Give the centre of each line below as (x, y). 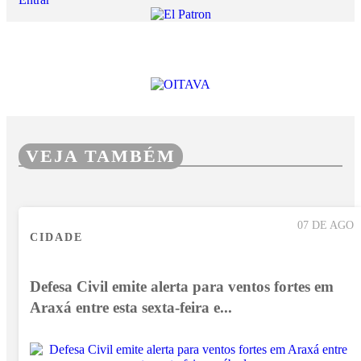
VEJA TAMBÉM (101, 156)
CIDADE (56, 237)
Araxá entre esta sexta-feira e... (131, 307)
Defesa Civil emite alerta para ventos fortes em (182, 286)
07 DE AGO (326, 225)
